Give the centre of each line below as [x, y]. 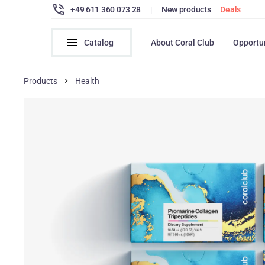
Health [88, 81]
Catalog [99, 43]
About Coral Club [183, 43]
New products [186, 9]
